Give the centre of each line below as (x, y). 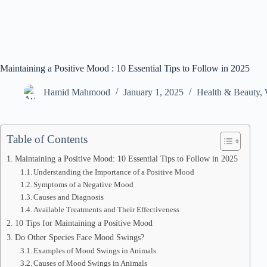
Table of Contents (47, 139)
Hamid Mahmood (77, 92)
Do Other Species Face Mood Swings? (79, 237)
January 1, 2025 (153, 92)
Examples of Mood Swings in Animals (95, 251)
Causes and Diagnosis (69, 197)
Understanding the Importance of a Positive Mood (114, 172)
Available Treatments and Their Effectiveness (107, 209)
